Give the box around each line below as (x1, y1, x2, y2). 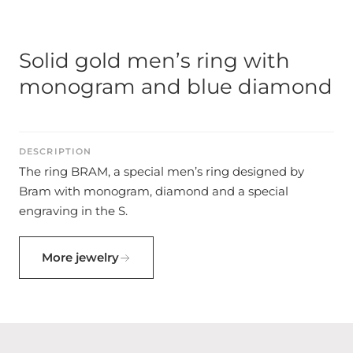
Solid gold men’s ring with (19, 48, 290, 73)
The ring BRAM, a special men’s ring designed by (19, 164, 304, 179)
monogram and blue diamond (19, 74, 333, 99)
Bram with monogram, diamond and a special (19, 184, 288, 199)
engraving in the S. (19, 203, 128, 218)
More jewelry (42, 250, 119, 265)
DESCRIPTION (19, 146, 92, 157)
